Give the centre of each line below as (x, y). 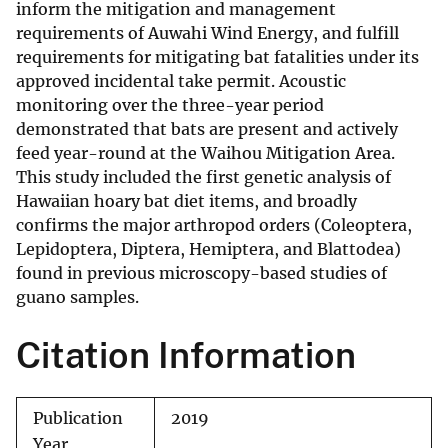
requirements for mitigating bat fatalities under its (217, 57)
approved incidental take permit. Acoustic (181, 81)
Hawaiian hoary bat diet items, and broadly (186, 201)
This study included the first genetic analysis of (203, 177)
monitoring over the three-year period (170, 105)
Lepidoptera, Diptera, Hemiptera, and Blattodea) (208, 249)
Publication (78, 419)
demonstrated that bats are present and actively (207, 129)
